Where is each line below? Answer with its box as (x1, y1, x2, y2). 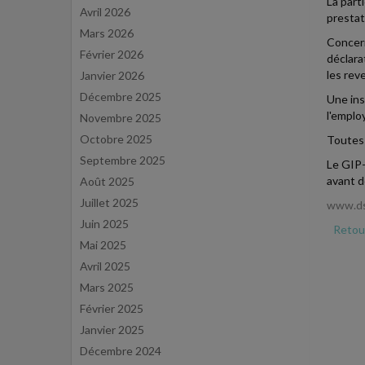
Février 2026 (80, 47, 143, 61)
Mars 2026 (80, 26, 134, 40)
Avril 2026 (80, 5, 130, 19)
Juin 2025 (80, 217, 129, 231)
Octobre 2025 (80, 132, 152, 146)
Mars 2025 (80, 280, 134, 294)
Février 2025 (80, 301, 143, 315)
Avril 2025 (80, 259, 130, 273)
